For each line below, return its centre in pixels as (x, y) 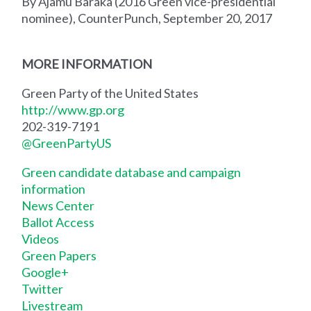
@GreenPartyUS (67, 143)
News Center (58, 205)
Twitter (43, 288)
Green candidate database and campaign (132, 172)
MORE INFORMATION (87, 64)
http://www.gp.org (73, 109)
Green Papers (59, 255)
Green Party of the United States (110, 93)
